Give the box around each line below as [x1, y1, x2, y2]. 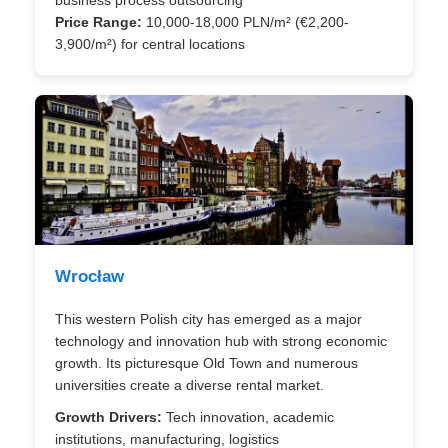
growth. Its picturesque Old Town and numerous [55, 355, 358, 371]
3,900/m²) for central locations [55, 36, 245, 52]
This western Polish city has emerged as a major [55, 311, 362, 327]
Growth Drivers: [55, 409, 162, 425]
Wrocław [55, 267, 124, 286]
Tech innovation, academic [162, 409, 334, 425]
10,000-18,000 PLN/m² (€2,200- [142, 14, 349, 30]
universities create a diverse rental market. [55, 377, 324, 393]
